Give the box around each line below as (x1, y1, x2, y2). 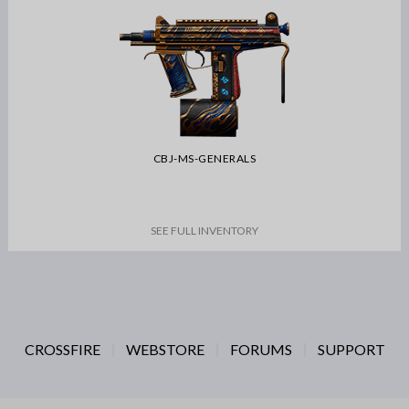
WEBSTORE (125, 341, 204, 358)
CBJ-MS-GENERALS (152, 152, 257, 165)
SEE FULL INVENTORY (151, 224, 258, 237)
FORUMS (229, 341, 292, 358)
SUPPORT (317, 341, 385, 358)
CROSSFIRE (24, 341, 100, 358)
